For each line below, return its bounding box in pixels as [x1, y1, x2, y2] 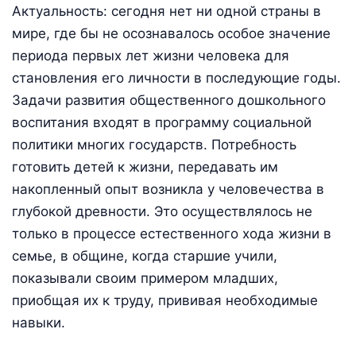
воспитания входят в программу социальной [12, 114, 311, 131]
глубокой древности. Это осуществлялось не [12, 203, 312, 220]
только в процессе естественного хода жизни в [12, 226, 331, 242]
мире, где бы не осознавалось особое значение [12, 25, 331, 42]
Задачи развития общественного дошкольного [12, 92, 326, 109]
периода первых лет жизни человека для [12, 48, 289, 64]
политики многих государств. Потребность [12, 137, 296, 153]
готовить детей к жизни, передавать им [12, 159, 278, 176]
